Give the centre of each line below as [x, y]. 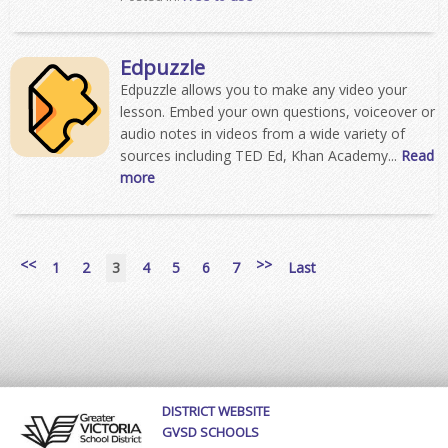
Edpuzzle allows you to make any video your [263, 89]
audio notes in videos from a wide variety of [262, 133]
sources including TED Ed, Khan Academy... [260, 155]
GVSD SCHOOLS [211, 432]
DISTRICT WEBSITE [216, 411]
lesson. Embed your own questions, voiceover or [277, 111]
